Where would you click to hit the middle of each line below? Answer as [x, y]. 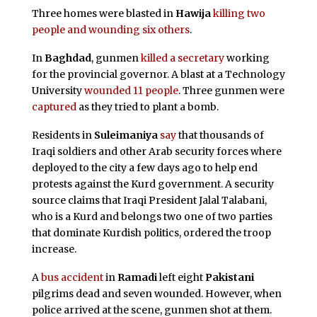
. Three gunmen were [231, 90]
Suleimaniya [126, 135]
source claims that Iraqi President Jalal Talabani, [149, 200]
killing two [239, 14]
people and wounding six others [110, 30]
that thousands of [220, 135]
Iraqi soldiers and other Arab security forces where [156, 151]
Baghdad [68, 58]
